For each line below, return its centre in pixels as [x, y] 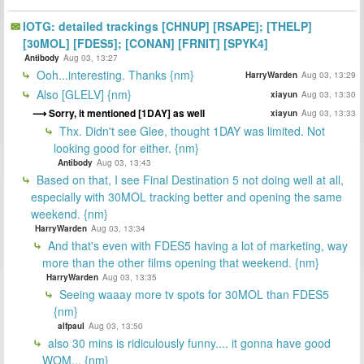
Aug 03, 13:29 [329, 75]
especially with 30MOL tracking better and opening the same [186, 197]
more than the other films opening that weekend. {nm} [181, 263]
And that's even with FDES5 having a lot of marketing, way [196, 246]
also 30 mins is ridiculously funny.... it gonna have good [188, 343]
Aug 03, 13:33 [329, 113]
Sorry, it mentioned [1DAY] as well [127, 113]
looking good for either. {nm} [126, 148]
